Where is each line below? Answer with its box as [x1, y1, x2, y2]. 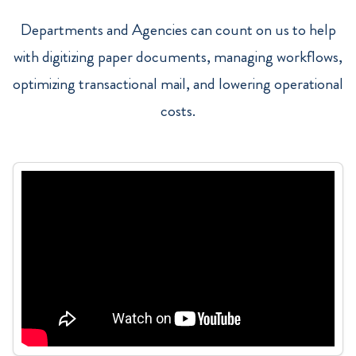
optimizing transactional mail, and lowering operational [13, 72, 343, 96]
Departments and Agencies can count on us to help [20, 18, 336, 42]
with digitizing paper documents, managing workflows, [14, 45, 342, 69]
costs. [161, 99, 195, 123]
